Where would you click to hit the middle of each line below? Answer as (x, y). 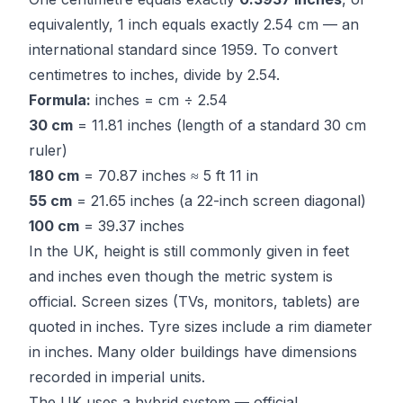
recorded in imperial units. (117, 377)
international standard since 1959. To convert (183, 49)
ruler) (48, 150)
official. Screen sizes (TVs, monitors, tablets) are (194, 301)
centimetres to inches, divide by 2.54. (154, 75)
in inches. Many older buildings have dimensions (193, 352)
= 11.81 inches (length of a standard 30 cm (219, 125)
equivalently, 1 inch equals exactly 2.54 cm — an (194, 24)
